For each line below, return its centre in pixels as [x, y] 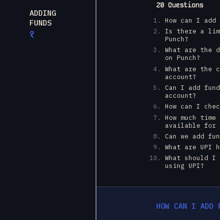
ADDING [42, 13]
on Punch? [183, 58]
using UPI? [185, 166]
